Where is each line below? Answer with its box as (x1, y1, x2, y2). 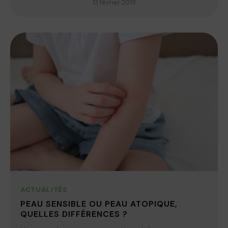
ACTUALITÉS (20, 185, 68, 194)
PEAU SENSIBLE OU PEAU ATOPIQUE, (20, 198, 178, 210)
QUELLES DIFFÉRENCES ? (20, 209, 128, 220)
